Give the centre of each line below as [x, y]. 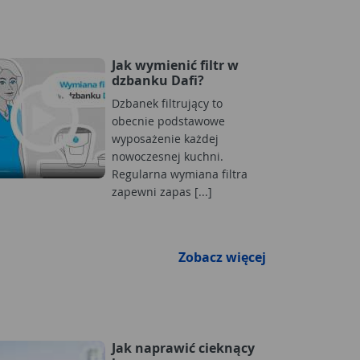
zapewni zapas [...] [162, 191]
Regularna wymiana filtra [180, 174]
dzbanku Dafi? [158, 80]
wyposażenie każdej [165, 138]
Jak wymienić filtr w [175, 65]
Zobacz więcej [222, 257]
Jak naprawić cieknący [183, 348]
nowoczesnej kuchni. [168, 156]
